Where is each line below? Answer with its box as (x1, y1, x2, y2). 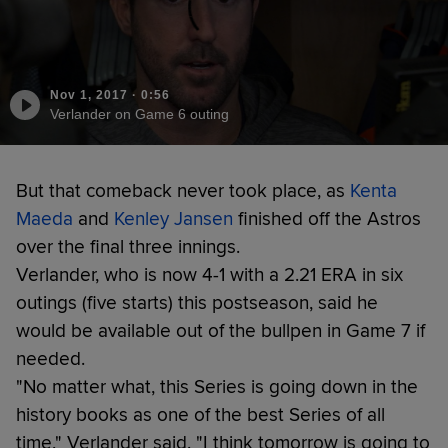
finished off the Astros (233, 206, 421, 231)
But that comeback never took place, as (16, 178, 350, 203)
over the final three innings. (16, 234, 240, 259)
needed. (16, 346, 85, 371)
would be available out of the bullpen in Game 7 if (16, 318, 425, 343)
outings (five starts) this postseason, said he (16, 290, 378, 315)
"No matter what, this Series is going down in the (16, 374, 418, 399)
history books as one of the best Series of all (16, 402, 385, 427)
